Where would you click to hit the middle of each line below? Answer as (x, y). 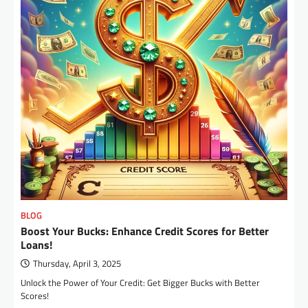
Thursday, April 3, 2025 (77, 264)
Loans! (36, 245)
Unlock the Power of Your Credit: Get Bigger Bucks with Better (140, 283)
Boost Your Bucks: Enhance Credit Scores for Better (145, 231)
